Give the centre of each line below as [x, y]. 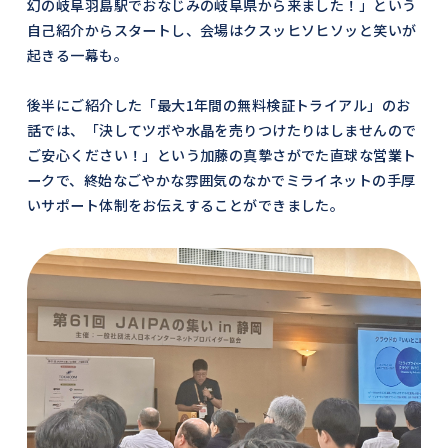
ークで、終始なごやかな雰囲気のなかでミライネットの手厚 [221, 180]
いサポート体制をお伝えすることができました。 [185, 205]
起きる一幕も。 [77, 55]
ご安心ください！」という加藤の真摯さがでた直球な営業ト [221, 155]
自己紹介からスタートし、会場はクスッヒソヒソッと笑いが [221, 30]
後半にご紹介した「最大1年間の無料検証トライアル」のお [218, 105]
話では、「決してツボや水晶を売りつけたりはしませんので [221, 130]
